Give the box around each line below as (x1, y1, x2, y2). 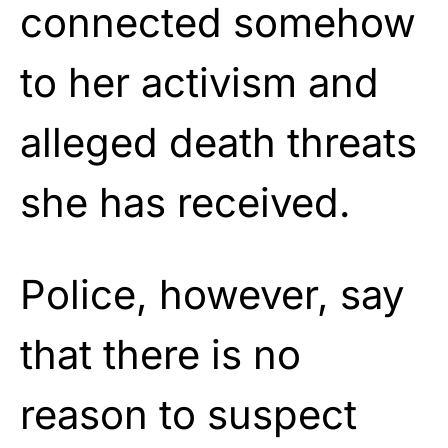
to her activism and (20, 57, 379, 107)
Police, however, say (20, 269, 404, 319)
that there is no (20, 329, 301, 379)
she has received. (20, 177, 351, 227)
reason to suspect (20, 389, 357, 439)
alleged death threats (20, 117, 417, 167)
